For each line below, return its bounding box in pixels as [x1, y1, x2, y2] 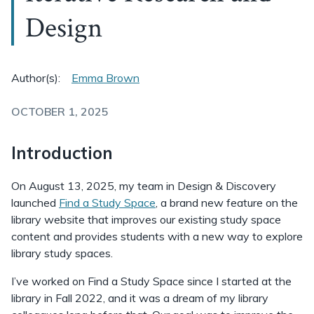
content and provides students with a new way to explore [11, 229, 303, 243]
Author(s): [11, 71, 60, 85]
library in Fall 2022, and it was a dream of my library [11, 291, 268, 305]
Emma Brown [71, 71, 139, 85]
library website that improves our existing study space [11, 212, 281, 226]
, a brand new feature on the [156, 196, 298, 210]
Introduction [11, 142, 113, 163]
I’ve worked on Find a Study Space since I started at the [11, 274, 292, 288]
